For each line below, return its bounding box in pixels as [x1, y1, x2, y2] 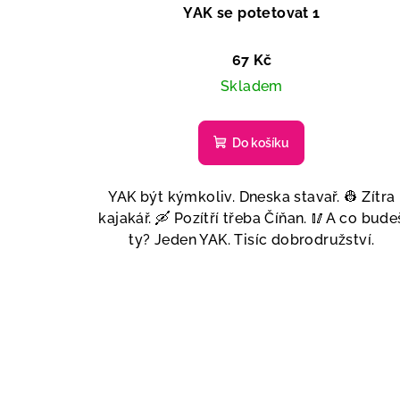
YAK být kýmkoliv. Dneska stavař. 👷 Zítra [108, 187, 396, 205]
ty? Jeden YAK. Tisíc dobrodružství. [129, 230, 375, 248]
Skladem [221, 77, 283, 95]
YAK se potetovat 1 [183, 4, 321, 21]
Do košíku [232, 135, 290, 150]
